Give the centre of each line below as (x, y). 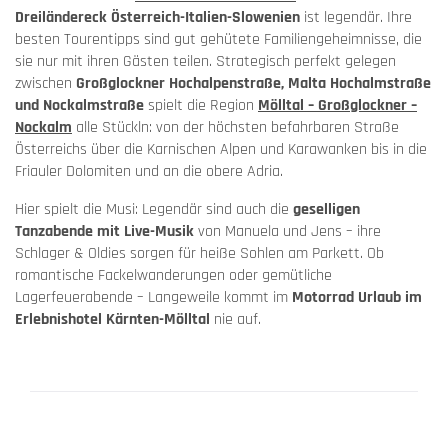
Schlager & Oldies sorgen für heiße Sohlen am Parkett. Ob (199, 254)
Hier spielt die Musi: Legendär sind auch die (154, 210)
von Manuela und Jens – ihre (287, 232)
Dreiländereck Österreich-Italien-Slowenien (157, 18)
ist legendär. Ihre (356, 18)
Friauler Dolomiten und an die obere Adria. (149, 172)
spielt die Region (201, 106)
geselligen (326, 210)
